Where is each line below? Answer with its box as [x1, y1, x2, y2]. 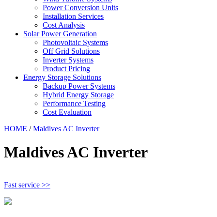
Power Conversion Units [43, 3, 118, 12]
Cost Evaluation [43, 108, 92, 116]
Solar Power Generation [23, 30, 97, 38]
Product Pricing [43, 64, 90, 73]
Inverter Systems [43, 56, 93, 64]
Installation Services [43, 12, 104, 20]
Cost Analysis [43, 21, 85, 29]
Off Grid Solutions [43, 47, 100, 55]
